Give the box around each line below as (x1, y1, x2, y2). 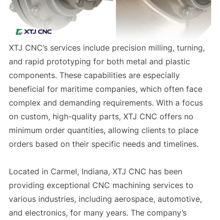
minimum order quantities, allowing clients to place (8, 125, 198, 135)
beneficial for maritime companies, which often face (8, 83, 202, 94)
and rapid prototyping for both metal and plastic (8, 56, 190, 66)
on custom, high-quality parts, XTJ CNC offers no (8, 111, 193, 121)
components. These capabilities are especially (8, 70, 180, 80)
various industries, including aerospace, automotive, (8, 193, 202, 204)
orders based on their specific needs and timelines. (8, 138, 198, 149)
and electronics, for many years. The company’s (8, 207, 187, 218)
